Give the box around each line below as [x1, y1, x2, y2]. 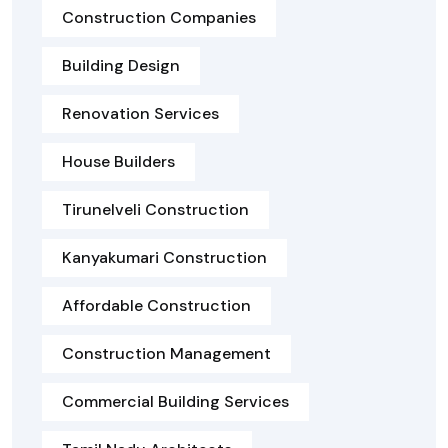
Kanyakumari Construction [62, 247, 267, 269]
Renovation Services [62, 103, 219, 125]
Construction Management [62, 343, 271, 365]
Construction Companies [62, 7, 256, 29]
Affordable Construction [62, 295, 251, 317]
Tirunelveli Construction [62, 199, 249, 221]
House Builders [62, 151, 175, 173]
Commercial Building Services [62, 391, 289, 413]
